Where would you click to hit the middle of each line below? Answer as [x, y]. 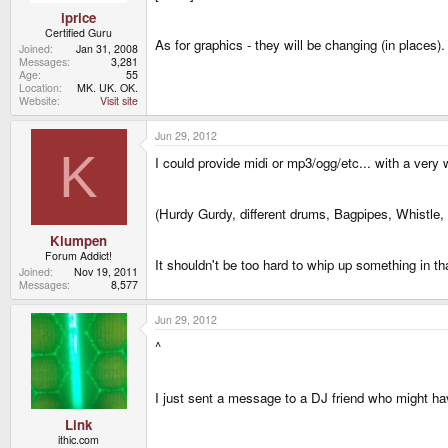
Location [39, 88]
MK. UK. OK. [107, 88]
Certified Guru [78, 33]
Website [38, 101]
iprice [78, 18]
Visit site [119, 101]
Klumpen [78, 240]
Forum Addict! [78, 255]
